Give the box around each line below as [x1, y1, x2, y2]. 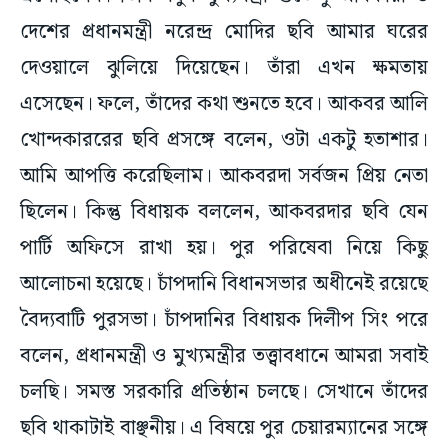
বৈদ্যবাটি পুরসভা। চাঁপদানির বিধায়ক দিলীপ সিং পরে [20, 304, 428, 337]
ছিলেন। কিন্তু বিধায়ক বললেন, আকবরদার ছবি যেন [20, 196, 428, 229]
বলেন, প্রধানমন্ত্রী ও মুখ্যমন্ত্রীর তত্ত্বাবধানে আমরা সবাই [20, 340, 428, 373]
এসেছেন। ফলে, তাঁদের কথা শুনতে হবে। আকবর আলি [20, 88, 428, 121]
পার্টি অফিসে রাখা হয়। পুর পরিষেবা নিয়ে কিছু [20, 232, 428, 265]
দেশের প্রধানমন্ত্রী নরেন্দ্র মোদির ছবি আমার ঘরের [20, 16, 428, 49]
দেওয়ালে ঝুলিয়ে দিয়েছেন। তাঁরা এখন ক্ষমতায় [20, 52, 428, 85]
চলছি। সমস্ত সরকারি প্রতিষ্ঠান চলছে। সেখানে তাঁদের [20, 376, 428, 409]
